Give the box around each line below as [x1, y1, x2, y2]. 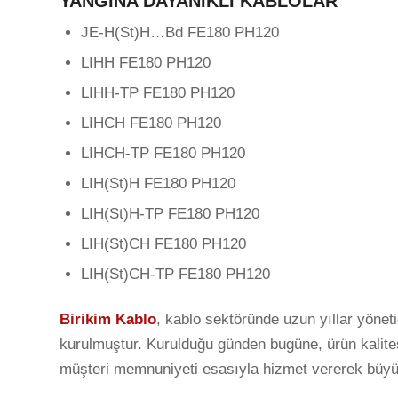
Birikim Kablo [60, 310, 156, 328]
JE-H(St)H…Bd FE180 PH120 [81, 23, 279, 41]
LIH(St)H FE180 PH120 [81, 174, 235, 192]
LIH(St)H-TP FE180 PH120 [81, 204, 259, 222]
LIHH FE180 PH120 [81, 53, 211, 71]
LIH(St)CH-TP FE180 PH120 [81, 265, 270, 283]
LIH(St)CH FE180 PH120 [81, 235, 246, 252]
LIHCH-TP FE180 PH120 [81, 144, 245, 162]
